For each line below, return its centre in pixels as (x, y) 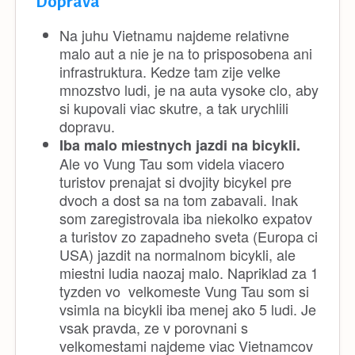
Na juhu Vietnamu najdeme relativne (174, 34)
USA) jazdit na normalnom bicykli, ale (177, 254)
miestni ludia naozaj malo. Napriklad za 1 (189, 272)
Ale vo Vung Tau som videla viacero (172, 163)
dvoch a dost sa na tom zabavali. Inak (179, 199)
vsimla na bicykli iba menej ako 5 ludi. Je (188, 309)
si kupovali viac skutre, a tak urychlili (174, 107)
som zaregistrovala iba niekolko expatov (186, 218)
